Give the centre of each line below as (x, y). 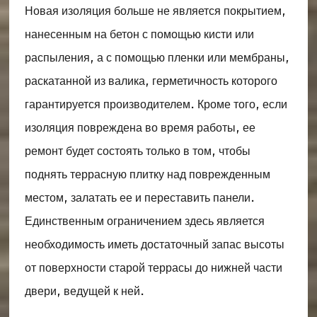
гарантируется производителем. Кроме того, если (156, 105)
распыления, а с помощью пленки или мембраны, (157, 58)
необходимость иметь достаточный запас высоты (154, 245)
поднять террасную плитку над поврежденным (147, 175)
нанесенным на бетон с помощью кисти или (139, 35)
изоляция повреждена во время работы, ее (140, 128)
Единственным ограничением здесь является (144, 221)
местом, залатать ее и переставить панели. (139, 198)
